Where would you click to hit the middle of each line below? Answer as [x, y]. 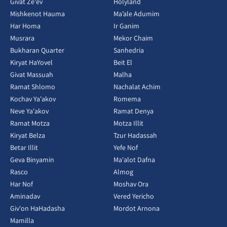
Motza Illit [128, 123]
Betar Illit [24, 147]
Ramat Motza [30, 123]
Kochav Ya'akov [33, 99]
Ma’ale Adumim [137, 13]
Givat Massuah [32, 74]
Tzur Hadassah [135, 135]
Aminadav [25, 196]
